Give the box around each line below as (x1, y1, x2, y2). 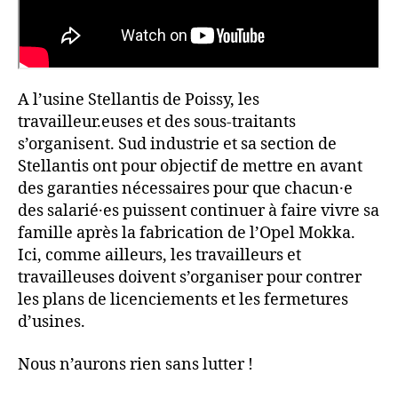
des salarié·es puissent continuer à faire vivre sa (18, 201, 379, 222)
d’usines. (18, 312, 85, 333)
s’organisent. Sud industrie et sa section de (18, 134, 337, 155)
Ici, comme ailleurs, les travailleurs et (18, 245, 301, 267)
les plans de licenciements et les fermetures (18, 290, 348, 311)
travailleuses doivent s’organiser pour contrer (18, 267, 362, 289)
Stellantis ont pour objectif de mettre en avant (18, 156, 362, 178)
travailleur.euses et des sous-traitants (18, 112, 296, 133)
